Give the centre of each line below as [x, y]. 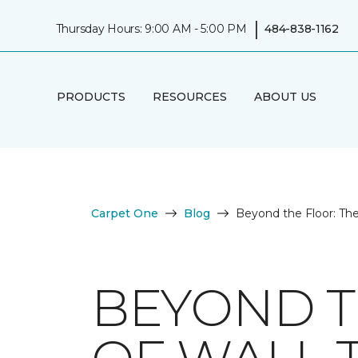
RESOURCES [189, 96]
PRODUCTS [91, 96]
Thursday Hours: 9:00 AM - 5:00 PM [151, 28]
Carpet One [125, 213]
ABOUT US [285, 96]
